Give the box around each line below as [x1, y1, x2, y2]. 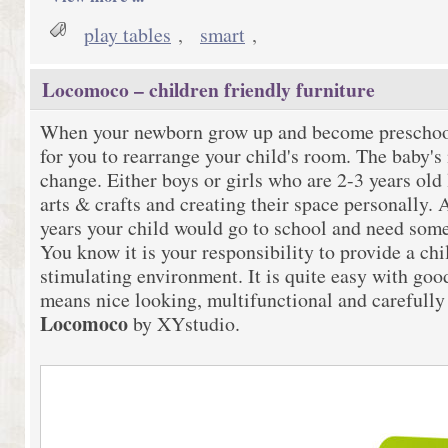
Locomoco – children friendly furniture [42, 74, 375, 104]
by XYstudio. [133, 310, 240, 338]
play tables [84, 20, 171, 48]
